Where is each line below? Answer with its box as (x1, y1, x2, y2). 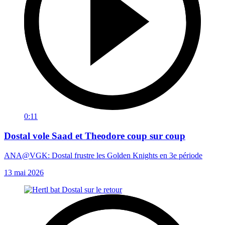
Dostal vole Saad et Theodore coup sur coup (4, 131, 185, 142)
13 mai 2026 (4, 168, 44, 177)
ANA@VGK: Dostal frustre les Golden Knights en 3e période (4, 151, 202, 160)
